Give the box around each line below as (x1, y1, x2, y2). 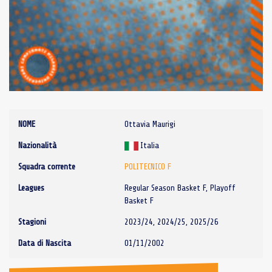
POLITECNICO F (124, 161, 171, 171)
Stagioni (18, 217, 46, 226)
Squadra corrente (18, 161, 75, 171)
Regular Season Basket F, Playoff (124, 183, 236, 192)
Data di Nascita (18, 238, 71, 248)
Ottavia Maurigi (124, 119, 175, 129)
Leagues (18, 183, 44, 192)
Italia (140, 140, 160, 150)
